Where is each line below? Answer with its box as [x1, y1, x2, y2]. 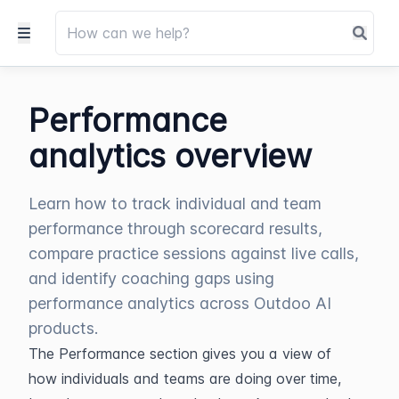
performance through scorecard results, [28, 219, 322, 238]
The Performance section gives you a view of [28, 345, 331, 362]
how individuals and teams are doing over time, [28, 370, 341, 387]
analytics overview [28, 136, 312, 175]
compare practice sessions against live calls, [28, 244, 359, 263]
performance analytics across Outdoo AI [28, 294, 331, 313]
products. [28, 319, 98, 338]
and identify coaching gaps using [28, 269, 274, 288]
